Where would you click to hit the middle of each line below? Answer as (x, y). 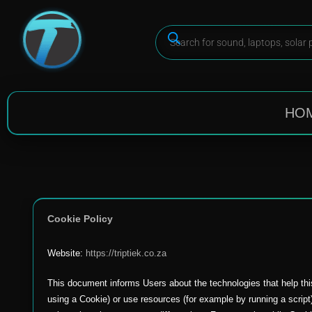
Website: (67, 253)
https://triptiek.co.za (126, 253)
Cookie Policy (80, 219)
